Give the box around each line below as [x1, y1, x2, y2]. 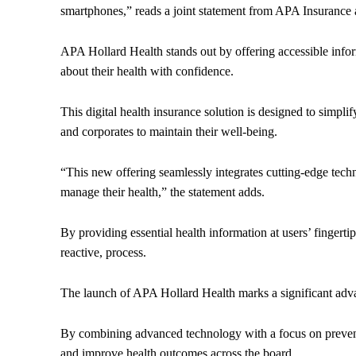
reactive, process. [60, 246, 146, 260]
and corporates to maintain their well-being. [60, 125, 277, 139]
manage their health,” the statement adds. [60, 185, 268, 199]
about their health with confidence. [60, 64, 237, 79]
